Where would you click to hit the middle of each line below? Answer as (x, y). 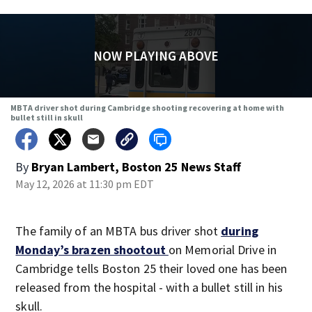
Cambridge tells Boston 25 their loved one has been (151, 268)
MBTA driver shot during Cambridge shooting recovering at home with (147, 108)
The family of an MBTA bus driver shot (118, 231)
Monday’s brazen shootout (92, 250)
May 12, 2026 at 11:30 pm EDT (85, 184)
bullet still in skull (46, 117)
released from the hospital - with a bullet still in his (149, 287)
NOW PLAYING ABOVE (156, 56)
